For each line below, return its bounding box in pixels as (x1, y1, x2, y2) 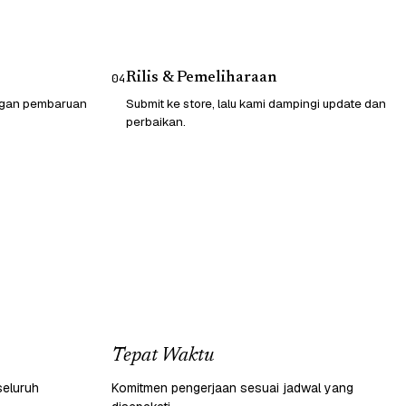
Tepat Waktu (111, 345, 214, 366)
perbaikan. (126, 112, 186, 130)
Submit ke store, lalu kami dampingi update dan (126, 94, 386, 111)
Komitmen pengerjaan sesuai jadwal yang (111, 379, 353, 396)
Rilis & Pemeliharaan (126, 69, 277, 86)
